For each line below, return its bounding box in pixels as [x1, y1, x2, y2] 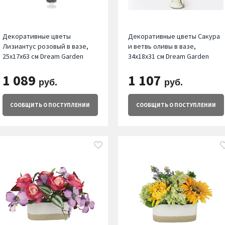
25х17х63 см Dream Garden [2, 52, 83, 61]
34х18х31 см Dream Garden [128, 52, 209, 61]
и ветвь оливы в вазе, [128, 42, 196, 51]
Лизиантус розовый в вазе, [2, 42, 88, 51]
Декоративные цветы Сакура [128, 32, 220, 41]
